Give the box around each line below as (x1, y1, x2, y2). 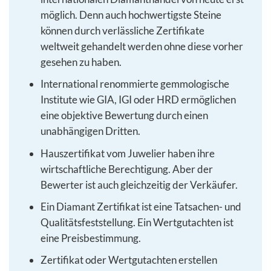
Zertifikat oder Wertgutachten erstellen (40, 253, 217, 266)
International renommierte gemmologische (40, 77, 229, 91)
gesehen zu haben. (40, 56, 122, 69)
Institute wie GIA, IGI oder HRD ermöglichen (40, 93, 236, 106)
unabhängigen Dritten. (40, 125, 140, 138)
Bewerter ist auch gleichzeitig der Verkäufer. (40, 178, 238, 191)
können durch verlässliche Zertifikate (40, 24, 204, 38)
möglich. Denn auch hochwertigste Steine (40, 8, 221, 22)
